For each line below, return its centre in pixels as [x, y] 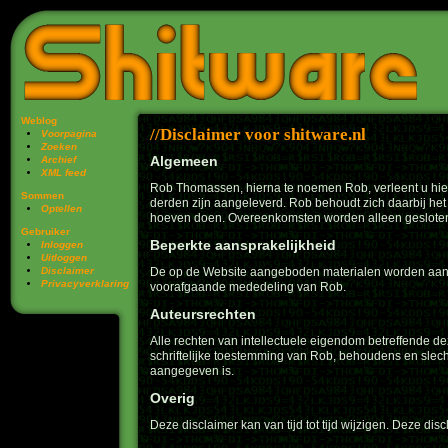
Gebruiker [45, 231]
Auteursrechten [203, 314]
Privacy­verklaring [85, 283]
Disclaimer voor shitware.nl [263, 134]
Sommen [42, 195]
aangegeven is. [192, 371]
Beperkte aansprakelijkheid [243, 245]
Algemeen [184, 161]
